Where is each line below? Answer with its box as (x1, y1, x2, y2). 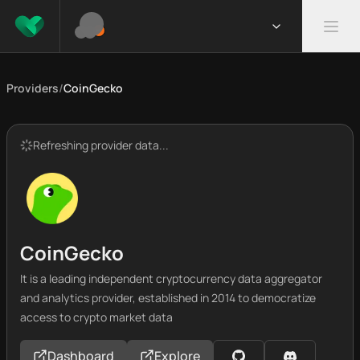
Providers (6, 80, 59, 96)
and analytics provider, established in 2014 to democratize (20, 290, 316, 305)
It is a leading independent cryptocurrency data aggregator (20, 271, 322, 286)
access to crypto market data (20, 309, 173, 325)
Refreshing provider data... (33, 137, 169, 153)
